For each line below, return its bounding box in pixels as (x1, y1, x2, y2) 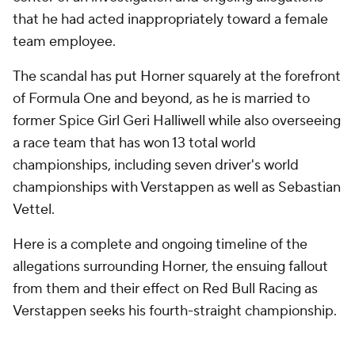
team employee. (13, 32, 116, 51)
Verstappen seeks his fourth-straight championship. (13, 302, 337, 320)
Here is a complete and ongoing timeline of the (13, 235, 307, 254)
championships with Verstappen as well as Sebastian (13, 178, 341, 197)
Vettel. (13, 200, 55, 219)
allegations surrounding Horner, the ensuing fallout (13, 258, 328, 276)
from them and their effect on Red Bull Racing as (13, 280, 318, 298)
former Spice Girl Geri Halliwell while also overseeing (13, 112, 341, 130)
